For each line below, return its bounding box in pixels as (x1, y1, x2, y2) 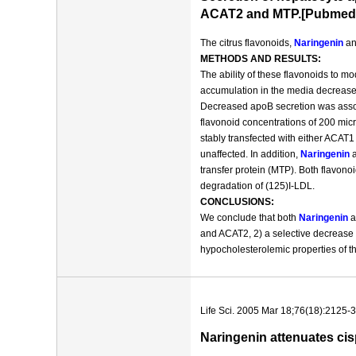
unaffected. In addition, (200, 149, 300, 160)
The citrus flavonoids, (200, 37, 294, 48)
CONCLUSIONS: (200, 196, 274, 207)
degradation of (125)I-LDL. (200, 180, 315, 192)
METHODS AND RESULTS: (200, 53, 321, 64)
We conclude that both (200, 212, 299, 223)
